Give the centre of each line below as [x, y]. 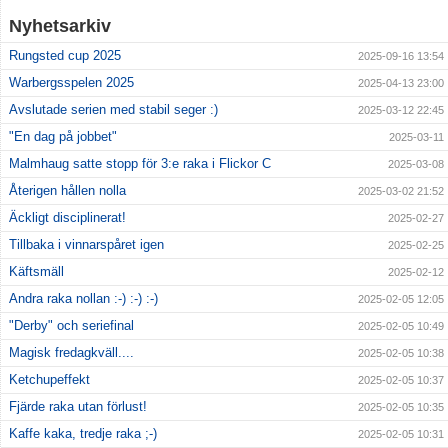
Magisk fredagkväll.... [71, 352]
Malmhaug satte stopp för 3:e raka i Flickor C [140, 163]
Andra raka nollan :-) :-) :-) [83, 298]
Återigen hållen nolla [67, 190]
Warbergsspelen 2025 [71, 82]
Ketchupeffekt [49, 379]
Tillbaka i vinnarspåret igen [86, 244]
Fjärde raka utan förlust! [78, 406]
